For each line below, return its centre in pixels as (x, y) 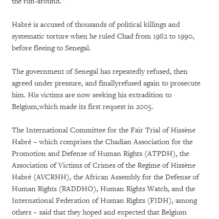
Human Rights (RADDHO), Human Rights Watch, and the (103, 189)
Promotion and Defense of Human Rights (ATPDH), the (100, 154)
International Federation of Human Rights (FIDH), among (104, 201)
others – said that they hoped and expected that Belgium (99, 212)
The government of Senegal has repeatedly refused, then (100, 72)
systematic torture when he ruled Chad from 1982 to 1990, (103, 36)
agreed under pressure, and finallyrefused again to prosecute (106, 83)
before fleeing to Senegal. (51, 48)
